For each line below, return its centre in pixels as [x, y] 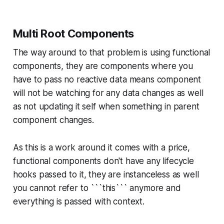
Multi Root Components [73, 33]
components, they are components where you [103, 66]
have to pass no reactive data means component [107, 79]
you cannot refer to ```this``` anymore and [97, 188]
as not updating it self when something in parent [106, 106]
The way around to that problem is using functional [111, 52]
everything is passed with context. [78, 201]
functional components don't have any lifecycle [103, 161]
